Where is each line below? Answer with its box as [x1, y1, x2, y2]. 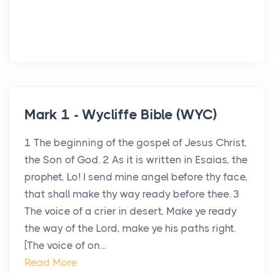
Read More [24, 256, 77, 269]
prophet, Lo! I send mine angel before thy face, [24, 171, 248, 183]
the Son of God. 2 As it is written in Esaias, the [24, 154, 248, 166]
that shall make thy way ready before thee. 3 [24, 188, 240, 201]
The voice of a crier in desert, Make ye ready [24, 205, 237, 218]
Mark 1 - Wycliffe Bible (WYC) [24, 106, 218, 124]
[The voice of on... [24, 239, 106, 252]
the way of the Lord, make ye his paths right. [24, 222, 235, 235]
